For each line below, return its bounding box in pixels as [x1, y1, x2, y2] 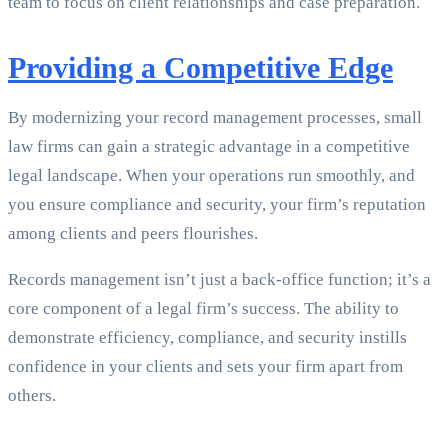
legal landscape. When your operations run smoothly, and [8, 166, 415, 186]
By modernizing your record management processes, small [8, 108, 422, 128]
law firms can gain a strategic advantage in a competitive [8, 137, 410, 157]
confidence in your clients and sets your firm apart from [8, 357, 403, 377]
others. [8, 386, 56, 406]
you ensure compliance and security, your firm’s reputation [8, 195, 426, 215]
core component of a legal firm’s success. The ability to [8, 299, 399, 319]
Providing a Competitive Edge [8, 51, 393, 85]
